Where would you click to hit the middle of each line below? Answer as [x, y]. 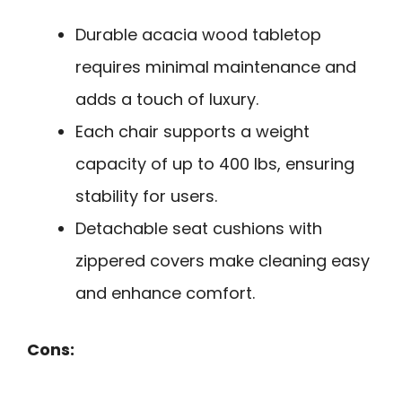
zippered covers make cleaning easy [223, 261]
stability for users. [146, 196]
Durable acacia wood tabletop [198, 35]
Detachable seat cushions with [199, 228]
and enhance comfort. [165, 293]
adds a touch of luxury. [167, 99]
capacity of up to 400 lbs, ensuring [215, 164]
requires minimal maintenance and [216, 67]
